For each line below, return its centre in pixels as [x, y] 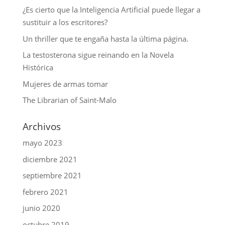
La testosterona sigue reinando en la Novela [98, 55]
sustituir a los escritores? [65, 22]
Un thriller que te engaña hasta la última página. [105, 38]
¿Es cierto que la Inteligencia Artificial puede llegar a [111, 10]
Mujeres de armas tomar [65, 84]
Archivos [41, 127]
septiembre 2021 [52, 175]
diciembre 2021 [50, 159]
